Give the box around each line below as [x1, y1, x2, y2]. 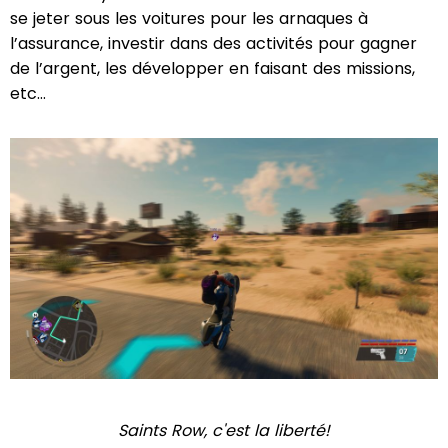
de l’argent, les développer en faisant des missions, [10, 57, 415, 81]
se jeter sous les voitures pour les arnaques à [10, 7, 368, 31]
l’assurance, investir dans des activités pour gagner [10, 32, 417, 56]
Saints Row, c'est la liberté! [118, 419, 330, 443]
